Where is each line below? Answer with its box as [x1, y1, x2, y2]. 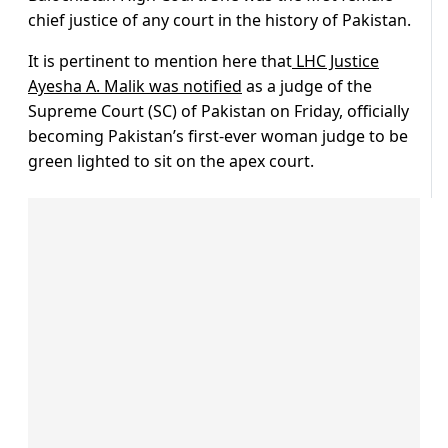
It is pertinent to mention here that [28, 50, 292, 73]
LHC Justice [292, 50, 379, 73]
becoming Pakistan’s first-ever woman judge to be [28, 125, 408, 148]
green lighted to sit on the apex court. [28, 150, 314, 173]
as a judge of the [242, 75, 372, 98]
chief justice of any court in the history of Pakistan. [28, 9, 411, 32]
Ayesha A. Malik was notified [28, 75, 242, 98]
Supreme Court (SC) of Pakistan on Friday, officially [28, 100, 409, 123]
